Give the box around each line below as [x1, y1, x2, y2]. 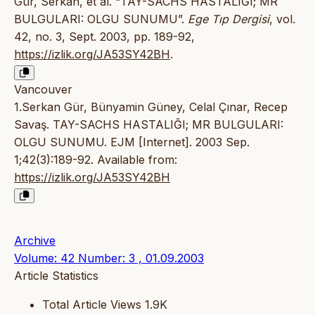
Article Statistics [14, 269, 98, 283]
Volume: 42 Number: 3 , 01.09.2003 [14, 251, 204, 266]
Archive [14, 233, 56, 248]
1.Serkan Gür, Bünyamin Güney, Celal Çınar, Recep [14, 100, 288, 115]
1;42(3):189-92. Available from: [14, 153, 177, 167]
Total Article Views [42, 297, 141, 312]
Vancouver [14, 82, 72, 97]
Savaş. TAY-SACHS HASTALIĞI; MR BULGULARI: [14, 117, 283, 132]
